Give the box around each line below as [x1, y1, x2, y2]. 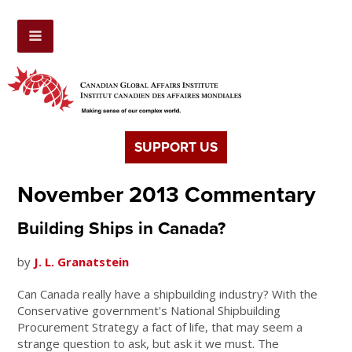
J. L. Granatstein [34, 254, 130, 270]
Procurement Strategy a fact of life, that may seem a [17, 319, 303, 335]
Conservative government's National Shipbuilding [17, 302, 281, 319]
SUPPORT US [134, 139, 218, 156]
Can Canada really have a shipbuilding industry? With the [17, 286, 318, 302]
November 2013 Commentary [17, 181, 317, 209]
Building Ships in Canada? [17, 218, 226, 240]
